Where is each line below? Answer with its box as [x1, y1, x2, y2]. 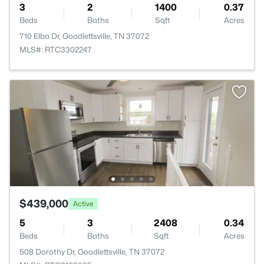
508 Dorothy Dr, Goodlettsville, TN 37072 [19, 247, 164, 256]
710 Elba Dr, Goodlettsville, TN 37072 [19, 31, 149, 41]
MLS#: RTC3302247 [19, 45, 92, 54]
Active [73, 199, 93, 208]
